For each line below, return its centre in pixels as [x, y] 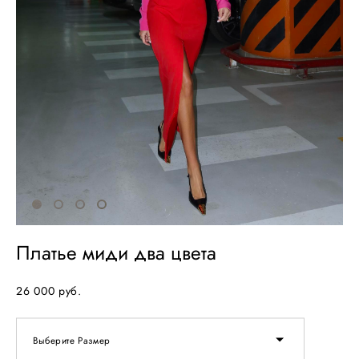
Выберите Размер [72, 340]
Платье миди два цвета [116, 252]
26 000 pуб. [49, 290]
